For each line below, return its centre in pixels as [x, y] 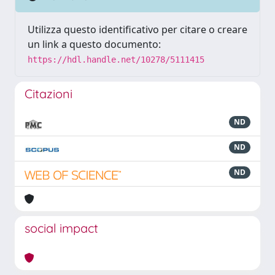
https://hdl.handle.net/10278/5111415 [116, 60]
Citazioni [48, 94]
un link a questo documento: [94, 44]
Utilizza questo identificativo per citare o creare [137, 29]
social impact [61, 228]
